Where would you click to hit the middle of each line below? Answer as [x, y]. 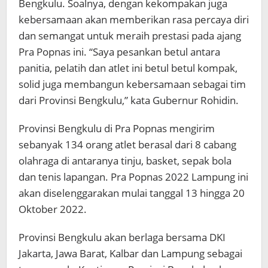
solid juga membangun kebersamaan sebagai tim [132, 84]
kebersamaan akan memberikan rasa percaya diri [134, 20]
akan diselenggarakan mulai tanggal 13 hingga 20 [132, 193]
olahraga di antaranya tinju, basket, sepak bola [125, 161]
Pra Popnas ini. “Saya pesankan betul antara [119, 52]
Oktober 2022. [53, 209]
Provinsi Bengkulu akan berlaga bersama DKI [122, 237]
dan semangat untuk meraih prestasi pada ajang [130, 36]
